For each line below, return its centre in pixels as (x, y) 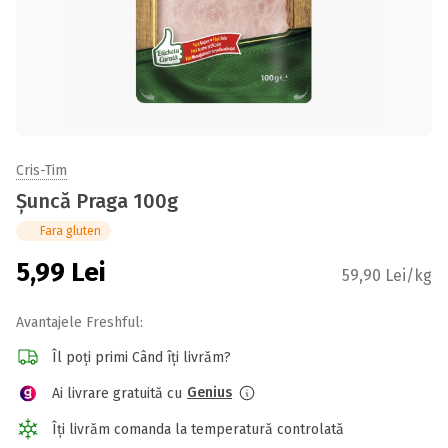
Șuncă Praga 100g (97, 201)
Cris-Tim (41, 170)
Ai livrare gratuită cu (117, 393)
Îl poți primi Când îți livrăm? (141, 357)
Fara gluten (70, 231)
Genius (209, 392)
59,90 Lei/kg (387, 275)
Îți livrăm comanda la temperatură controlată (198, 429)
